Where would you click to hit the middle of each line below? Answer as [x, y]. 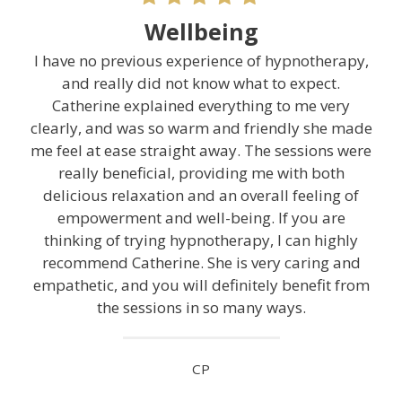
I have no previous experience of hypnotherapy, [201, 61]
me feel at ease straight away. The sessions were [201, 151]
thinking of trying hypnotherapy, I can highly [201, 240]
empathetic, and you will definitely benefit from [201, 285]
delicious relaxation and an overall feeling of [201, 196]
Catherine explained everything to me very [201, 106]
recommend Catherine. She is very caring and [201, 263]
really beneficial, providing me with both [201, 173]
